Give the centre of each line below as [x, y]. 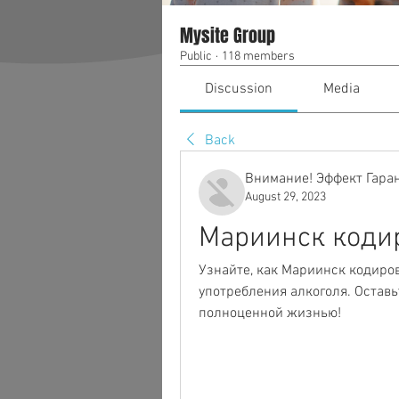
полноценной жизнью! [270, 313]
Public [196, 57]
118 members [258, 57]
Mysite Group [228, 36]
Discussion [239, 89]
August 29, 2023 [285, 197]
